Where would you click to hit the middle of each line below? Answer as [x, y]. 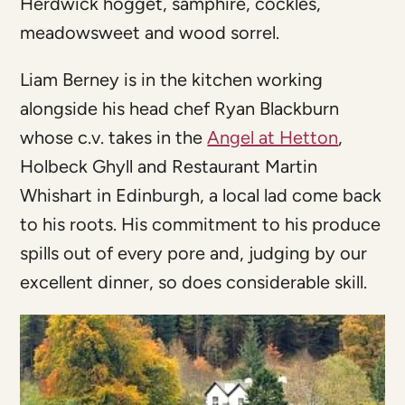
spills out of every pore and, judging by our [194, 254]
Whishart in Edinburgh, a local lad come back [201, 196]
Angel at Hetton [273, 138]
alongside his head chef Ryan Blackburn [180, 109]
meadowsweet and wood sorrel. [150, 33]
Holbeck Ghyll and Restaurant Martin [169, 167]
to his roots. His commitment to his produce [201, 225]
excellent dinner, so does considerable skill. [194, 283]
